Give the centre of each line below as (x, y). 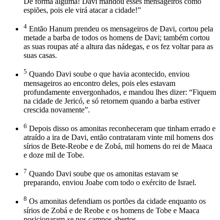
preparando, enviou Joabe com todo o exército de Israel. (110, 183)
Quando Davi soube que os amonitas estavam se (103, 174)
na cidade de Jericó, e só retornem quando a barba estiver (112, 101)
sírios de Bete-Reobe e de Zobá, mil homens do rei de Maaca (118, 146)
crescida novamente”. (57, 110)
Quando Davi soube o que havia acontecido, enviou (108, 74)
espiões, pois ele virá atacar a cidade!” (82, 10)
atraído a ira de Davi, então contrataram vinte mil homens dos (118, 137)
